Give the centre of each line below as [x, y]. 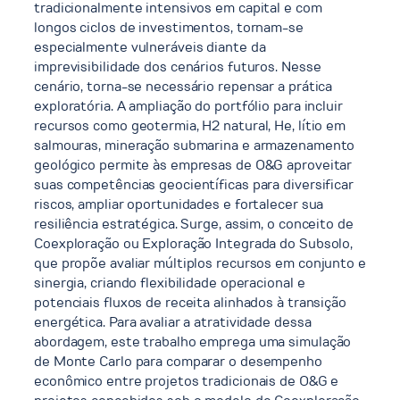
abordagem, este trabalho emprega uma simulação [193, 342]
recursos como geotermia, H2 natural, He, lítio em [190, 126]
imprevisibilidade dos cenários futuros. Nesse [178, 67]
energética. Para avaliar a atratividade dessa [173, 322]
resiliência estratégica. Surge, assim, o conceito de [194, 224]
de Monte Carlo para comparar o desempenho [178, 362]
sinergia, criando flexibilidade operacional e [170, 283]
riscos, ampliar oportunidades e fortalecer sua [179, 204]
